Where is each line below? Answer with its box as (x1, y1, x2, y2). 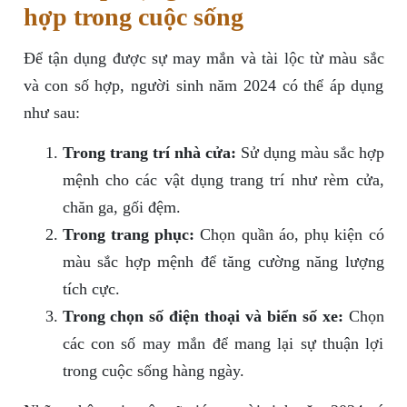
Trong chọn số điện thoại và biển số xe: (62, 307, 343, 326)
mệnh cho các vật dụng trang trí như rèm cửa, (62, 171, 384, 190)
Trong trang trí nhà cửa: (62, 144, 236, 163)
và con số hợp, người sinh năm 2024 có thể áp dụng (23, 76, 384, 95)
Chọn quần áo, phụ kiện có (194, 225, 384, 244)
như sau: (23, 104, 80, 123)
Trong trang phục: (62, 225, 194, 244)
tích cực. (62, 280, 120, 299)
